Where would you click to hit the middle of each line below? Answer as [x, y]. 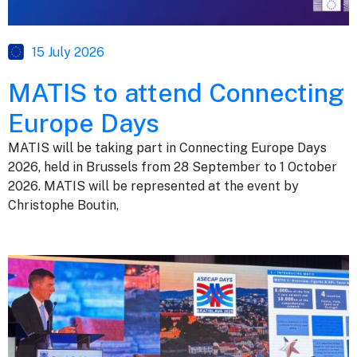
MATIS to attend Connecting [176, 93]
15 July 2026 [68, 53]
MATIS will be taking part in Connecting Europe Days [167, 148]
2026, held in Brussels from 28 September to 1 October [173, 167]
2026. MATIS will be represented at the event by [153, 186]
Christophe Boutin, [63, 206]
